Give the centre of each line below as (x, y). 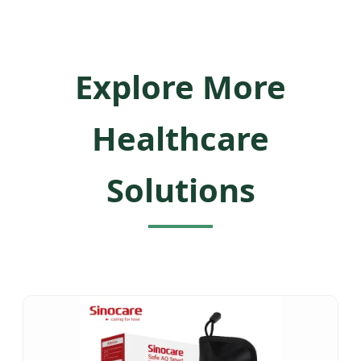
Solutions (180, 189)
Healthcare (180, 138)
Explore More (180, 86)
